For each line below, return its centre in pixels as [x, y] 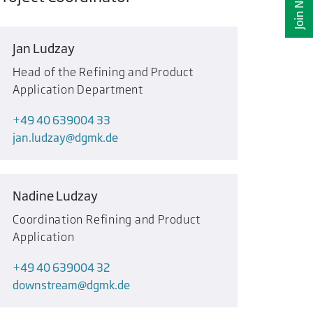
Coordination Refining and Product [107, 219]
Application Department [78, 89]
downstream [45, 285]
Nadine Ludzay [56, 196]
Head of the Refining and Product [103, 72]
